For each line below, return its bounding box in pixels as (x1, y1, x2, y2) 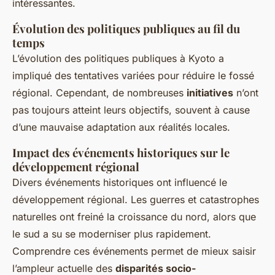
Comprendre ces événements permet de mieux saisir (12, 245, 256, 258)
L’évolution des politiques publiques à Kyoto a (12, 52, 224, 65)
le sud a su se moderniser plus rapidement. (12, 228, 211, 241)
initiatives (187, 87, 233, 99)
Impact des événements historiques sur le (12, 145, 230, 161)
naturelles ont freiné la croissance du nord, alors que (12, 211, 256, 223)
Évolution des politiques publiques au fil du (12, 21, 240, 37)
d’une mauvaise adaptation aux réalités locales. (12, 121, 230, 134)
